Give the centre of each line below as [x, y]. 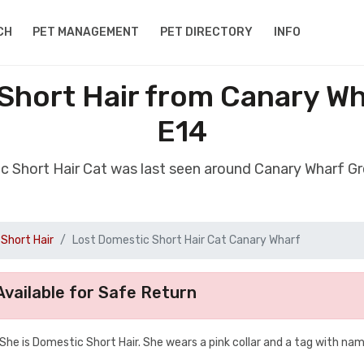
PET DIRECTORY [207, 32]
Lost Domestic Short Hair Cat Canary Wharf [186, 240]
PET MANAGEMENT [86, 32]
